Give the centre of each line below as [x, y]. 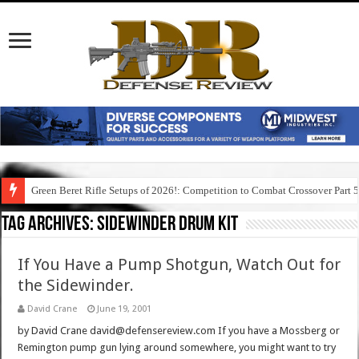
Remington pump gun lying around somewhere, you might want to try [177, 348]
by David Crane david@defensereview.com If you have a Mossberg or [179, 331]
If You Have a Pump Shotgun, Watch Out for [179, 265]
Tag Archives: [50, 225]
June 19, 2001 [125, 309]
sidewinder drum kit [168, 225]
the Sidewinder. [76, 286]
